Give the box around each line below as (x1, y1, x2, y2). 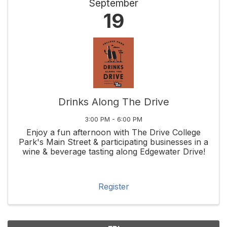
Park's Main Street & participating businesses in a (19, 136, 208, 147)
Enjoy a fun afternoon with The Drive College (26, 127, 201, 137)
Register (98, 181, 129, 192)
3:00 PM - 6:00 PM (85, 115, 142, 123)
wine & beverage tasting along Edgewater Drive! (22, 146, 205, 157)
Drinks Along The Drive (58, 95, 169, 108)
